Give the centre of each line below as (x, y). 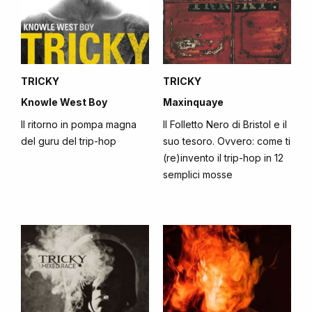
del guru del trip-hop (69, 141)
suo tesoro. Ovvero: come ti (227, 141)
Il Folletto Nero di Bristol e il (225, 124)
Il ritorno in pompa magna (79, 124)
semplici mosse (198, 174)
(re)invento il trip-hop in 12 (223, 158)
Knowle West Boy (64, 102)
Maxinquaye (193, 102)
